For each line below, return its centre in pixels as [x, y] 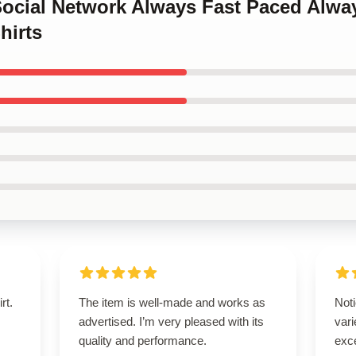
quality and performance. [142, 341]
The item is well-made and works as [172, 302]
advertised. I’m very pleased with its [171, 321]
